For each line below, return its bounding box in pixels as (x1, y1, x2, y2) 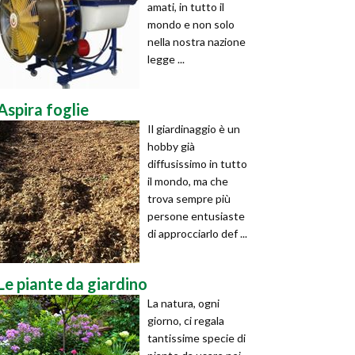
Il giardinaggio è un (147, 122, 240, 136)
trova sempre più (147, 192, 231, 205)
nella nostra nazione (147, 35, 246, 48)
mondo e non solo (147, 17, 235, 31)
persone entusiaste (147, 209, 245, 223)
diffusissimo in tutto (147, 157, 247, 170)
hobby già (147, 139, 195, 153)
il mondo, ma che (147, 174, 228, 188)
